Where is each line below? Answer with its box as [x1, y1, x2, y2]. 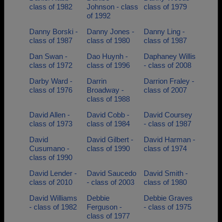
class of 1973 [29, 119, 72, 128]
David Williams [29, 194, 77, 202]
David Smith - [144, 169, 188, 177]
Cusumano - [29, 144, 69, 153]
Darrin [86, 77, 107, 85]
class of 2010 [29, 178, 72, 186]
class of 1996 [86, 61, 130, 69]
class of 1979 [144, 2, 187, 11]
